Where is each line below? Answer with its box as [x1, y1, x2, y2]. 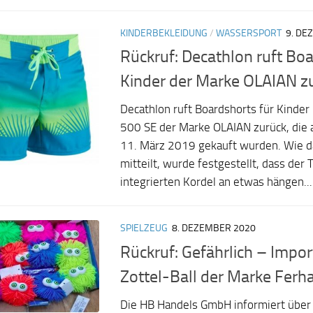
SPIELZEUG [120, 222, 168, 235]
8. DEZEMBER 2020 [172, 222, 256, 235]
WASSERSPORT [216, 27, 282, 40]
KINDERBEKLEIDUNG [120, 27, 208, 40]
